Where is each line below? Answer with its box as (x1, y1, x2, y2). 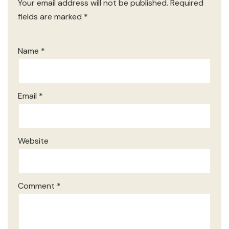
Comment (18, 180, 57, 191)
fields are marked (18, 11, 84, 22)
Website (18, 135, 49, 146)
